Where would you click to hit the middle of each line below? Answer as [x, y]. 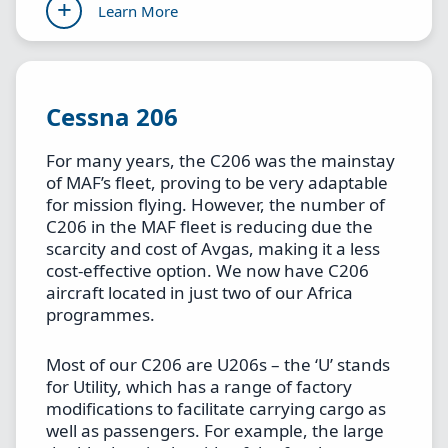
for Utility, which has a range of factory [199, 386]
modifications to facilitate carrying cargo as [216, 408]
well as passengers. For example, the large [215, 430]
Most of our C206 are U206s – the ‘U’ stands [218, 364]
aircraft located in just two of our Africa [199, 293]
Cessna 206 [112, 117]
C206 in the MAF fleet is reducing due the [209, 227]
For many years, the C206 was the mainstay [220, 161]
